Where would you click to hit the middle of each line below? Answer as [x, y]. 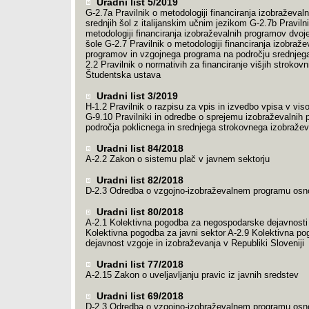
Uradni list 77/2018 [138, 264]
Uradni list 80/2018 [138, 212]
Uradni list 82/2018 [138, 180]
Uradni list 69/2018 [138, 296]
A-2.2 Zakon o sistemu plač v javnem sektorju [177, 159]
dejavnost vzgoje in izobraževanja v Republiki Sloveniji [195, 243]
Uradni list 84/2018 [138, 148]
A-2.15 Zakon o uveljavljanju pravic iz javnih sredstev [192, 275]
